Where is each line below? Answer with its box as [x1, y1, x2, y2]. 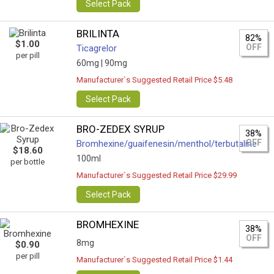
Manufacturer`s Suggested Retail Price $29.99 [76, 171, 237, 180]
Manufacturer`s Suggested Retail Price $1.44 [76, 255, 233, 264]
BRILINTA [76, 28, 120, 40]
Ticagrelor [76, 43, 117, 54]
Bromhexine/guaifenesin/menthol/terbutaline [76, 138, 257, 149]
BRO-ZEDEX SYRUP [76, 123, 165, 135]
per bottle [10, 157, 45, 166]
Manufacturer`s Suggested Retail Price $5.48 [76, 75, 233, 84]
